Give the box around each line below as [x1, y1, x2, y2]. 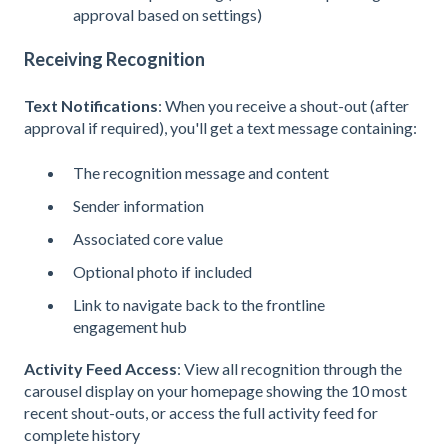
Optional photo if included [73, 262, 252, 282]
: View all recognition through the [177, 359, 402, 379]
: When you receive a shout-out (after [158, 96, 409, 116]
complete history [24, 425, 140, 445]
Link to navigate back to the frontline [73, 295, 325, 315]
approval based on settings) [73, 4, 262, 24]
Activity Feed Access [24, 359, 177, 379]
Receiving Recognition [24, 47, 205, 70]
